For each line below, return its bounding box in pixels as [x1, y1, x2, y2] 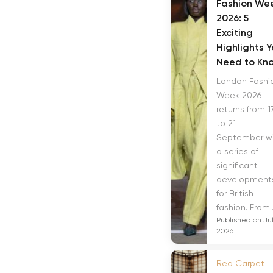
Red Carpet [216, 258, 264, 268]
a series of [216, 146, 258, 156]
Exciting [216, 27, 253, 38]
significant [216, 160, 258, 170]
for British [216, 188, 253, 198]
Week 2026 [216, 90, 261, 100]
